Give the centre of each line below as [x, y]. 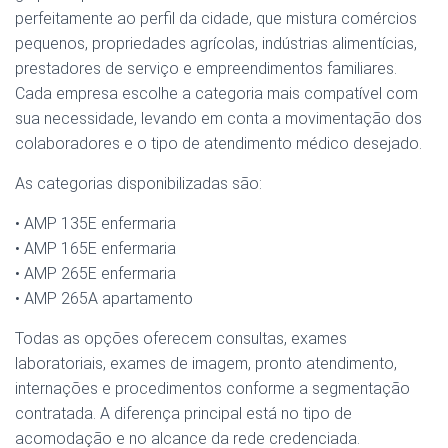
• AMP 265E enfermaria [95, 274]
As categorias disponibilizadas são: [138, 184]
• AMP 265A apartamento [104, 299]
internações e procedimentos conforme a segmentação [212, 389]
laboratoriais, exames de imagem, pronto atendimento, [206, 364]
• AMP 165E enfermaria [95, 249]
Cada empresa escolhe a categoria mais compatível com [216, 94]
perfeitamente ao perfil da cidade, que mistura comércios [216, 19]
